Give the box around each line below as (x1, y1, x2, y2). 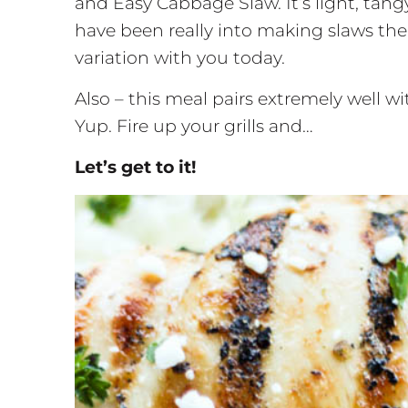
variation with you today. (75, 47, 285, 69)
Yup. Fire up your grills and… (75, 116, 313, 138)
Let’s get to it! (75, 157, 196, 178)
